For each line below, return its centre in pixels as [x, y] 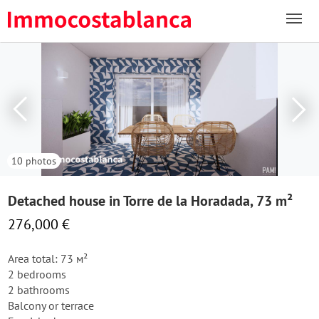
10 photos [34, 161]
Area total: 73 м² [48, 258]
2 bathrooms [39, 290]
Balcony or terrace [51, 305]
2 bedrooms [37, 274]
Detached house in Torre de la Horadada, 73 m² [150, 201]
